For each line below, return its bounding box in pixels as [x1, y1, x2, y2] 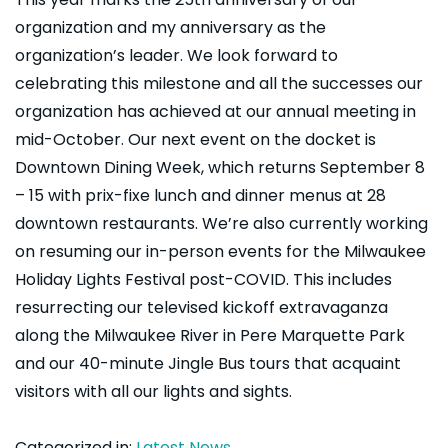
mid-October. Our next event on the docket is [15, 128, 376, 152]
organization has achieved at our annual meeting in [15, 100, 416, 124]
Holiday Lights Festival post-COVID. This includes [15, 268, 392, 292]
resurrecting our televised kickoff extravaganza [15, 296, 388, 320]
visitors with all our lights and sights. [15, 380, 292, 404]
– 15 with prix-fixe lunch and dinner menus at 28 [15, 184, 386, 208]
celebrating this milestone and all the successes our [15, 72, 423, 96]
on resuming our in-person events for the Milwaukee [15, 240, 426, 264]
